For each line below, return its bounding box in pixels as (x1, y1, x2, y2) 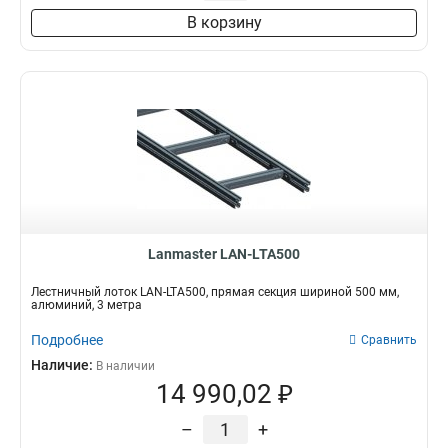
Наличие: (31, 357, 96, 373)
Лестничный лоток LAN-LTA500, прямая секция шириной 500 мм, (31, 285, 399, 299)
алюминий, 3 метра (31, 298, 142, 312)
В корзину (186, 13, 262, 32)
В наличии (96, 359, 155, 373)
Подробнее (31, 332, 103, 348)
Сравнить (361, 333, 417, 347)
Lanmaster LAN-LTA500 (148, 246, 300, 262)
